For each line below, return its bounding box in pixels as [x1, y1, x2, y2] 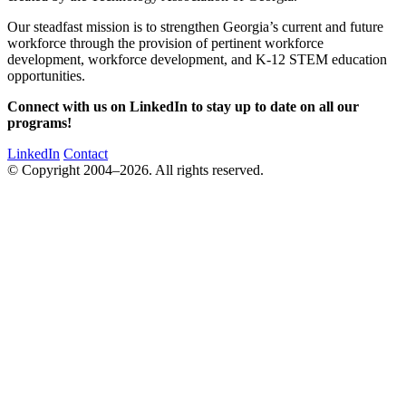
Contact [63, 146, 108, 162]
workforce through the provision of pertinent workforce [7, 35, 324, 52]
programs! [7, 115, 72, 131]
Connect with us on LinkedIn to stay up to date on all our [7, 99, 359, 115]
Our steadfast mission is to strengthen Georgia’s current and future [7, 19, 383, 35]
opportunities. [7, 68, 85, 84]
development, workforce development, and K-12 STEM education [7, 52, 387, 68]
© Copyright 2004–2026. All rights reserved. [7, 162, 264, 179]
